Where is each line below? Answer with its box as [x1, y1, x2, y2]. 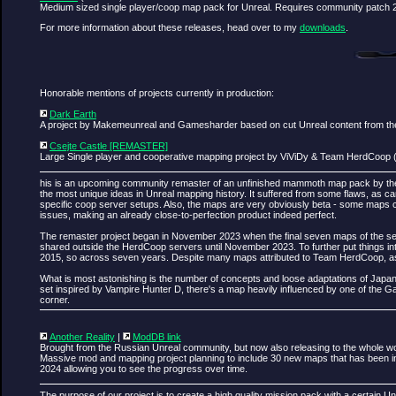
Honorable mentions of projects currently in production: [40, 88, 274, 98]
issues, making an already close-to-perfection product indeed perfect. [40, 209, 337, 220]
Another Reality [49, 331, 115, 342]
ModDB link [133, 331, 181, 342]
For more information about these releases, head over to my [40, 22, 300, 33]
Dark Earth [49, 109, 96, 119]
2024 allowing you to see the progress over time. [40, 363, 247, 374]
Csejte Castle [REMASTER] [49, 141, 168, 151]
